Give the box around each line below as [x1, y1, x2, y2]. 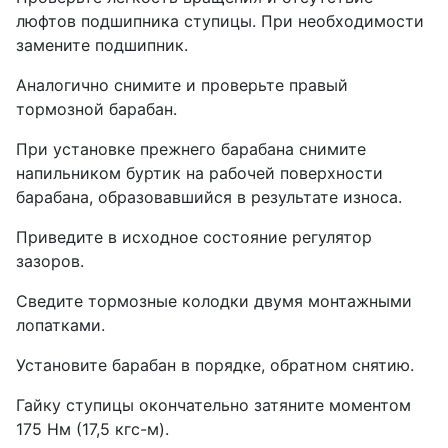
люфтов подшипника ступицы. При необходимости [16, 11, 424, 32]
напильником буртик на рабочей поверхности [16, 163, 383, 184]
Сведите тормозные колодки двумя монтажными [16, 291, 412, 312]
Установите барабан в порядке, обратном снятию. [16, 355, 414, 376]
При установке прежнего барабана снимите [16, 139, 366, 160]
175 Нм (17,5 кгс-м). [16, 419, 169, 440]
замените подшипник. [16, 35, 188, 56]
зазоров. [16, 251, 84, 272]
